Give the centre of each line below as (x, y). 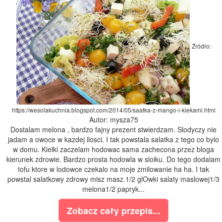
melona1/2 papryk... (113, 189)
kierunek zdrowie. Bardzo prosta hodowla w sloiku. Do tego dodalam (113, 159)
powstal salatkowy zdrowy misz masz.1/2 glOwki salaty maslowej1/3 (113, 179)
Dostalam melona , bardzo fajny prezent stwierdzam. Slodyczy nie (113, 130)
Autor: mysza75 (113, 120)
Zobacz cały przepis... (113, 211)
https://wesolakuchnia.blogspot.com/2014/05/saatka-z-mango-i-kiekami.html (113, 110)
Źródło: (201, 46)
